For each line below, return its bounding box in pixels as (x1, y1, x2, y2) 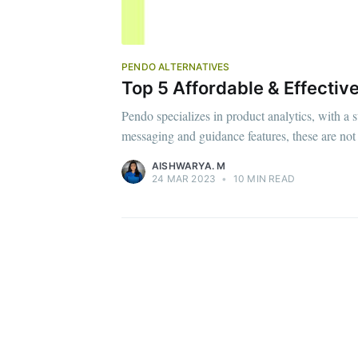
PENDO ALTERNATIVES (121, 61, 230, 73)
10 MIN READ (230, 173, 296, 185)
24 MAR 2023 (152, 173, 217, 185)
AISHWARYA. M (152, 160, 226, 173)
